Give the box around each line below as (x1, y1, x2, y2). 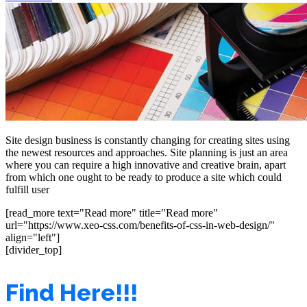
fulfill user (5, 183, 49, 195)
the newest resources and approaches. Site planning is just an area (5, 146, 288, 158)
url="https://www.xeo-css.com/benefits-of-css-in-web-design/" (5, 219, 275, 231)
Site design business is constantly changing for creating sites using (5, 134, 290, 146)
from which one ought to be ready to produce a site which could (5, 171, 282, 183)
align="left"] (5, 231, 60, 243)
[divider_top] (5, 243, 62, 256)
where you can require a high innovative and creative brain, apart (5, 158, 286, 171)
